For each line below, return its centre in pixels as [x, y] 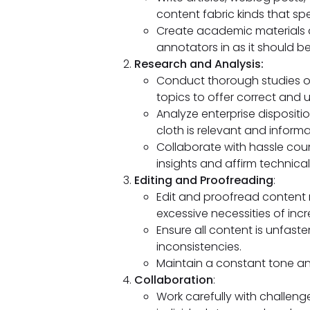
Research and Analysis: [199, 64]
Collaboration [173, 280]
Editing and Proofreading [203, 180]
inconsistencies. [199, 246]
